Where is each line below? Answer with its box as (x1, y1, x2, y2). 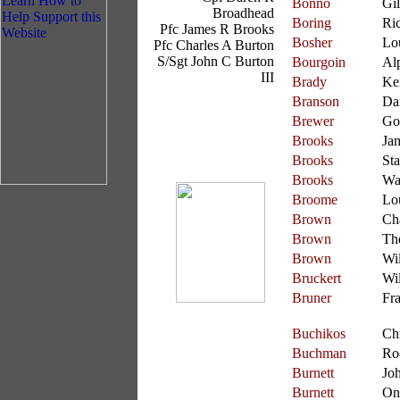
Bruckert (292, 271, 341, 286)
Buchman (292, 346, 346, 361)
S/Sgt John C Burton (157, 54, 274, 69)
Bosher (292, 35, 332, 50)
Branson (292, 94, 339, 109)
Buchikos (292, 326, 346, 341)
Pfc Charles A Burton (154, 37, 274, 53)
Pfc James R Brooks (160, 21, 274, 37)
